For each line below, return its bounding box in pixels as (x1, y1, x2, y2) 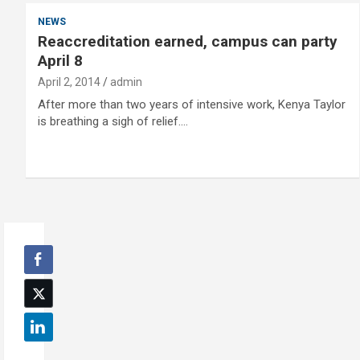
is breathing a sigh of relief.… (38, 114, 188, 129)
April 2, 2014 (38, 76, 100, 88)
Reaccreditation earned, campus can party (38, 32, 337, 51)
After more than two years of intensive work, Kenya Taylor (38, 97, 346, 112)
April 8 (38, 51, 83, 70)
